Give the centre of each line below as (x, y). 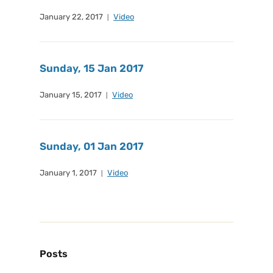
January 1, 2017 (68, 173)
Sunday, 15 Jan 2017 (91, 68)
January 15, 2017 (71, 95)
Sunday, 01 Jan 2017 (91, 146)
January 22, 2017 (71, 17)
